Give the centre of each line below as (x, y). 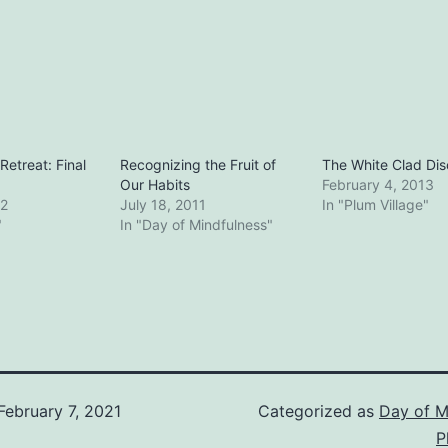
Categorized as (318, 411)
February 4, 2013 (377, 185)
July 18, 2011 (163, 205)
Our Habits (155, 185)
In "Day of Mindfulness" (197, 225)
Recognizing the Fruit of (198, 165)
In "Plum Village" (375, 205)
